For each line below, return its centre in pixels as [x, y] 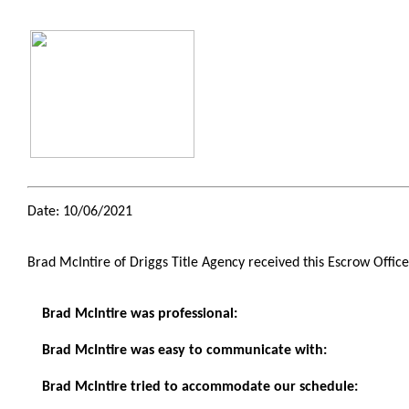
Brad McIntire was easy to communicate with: [184, 351]
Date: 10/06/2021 [80, 212]
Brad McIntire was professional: [140, 314]
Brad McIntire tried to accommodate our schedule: [200, 387]
